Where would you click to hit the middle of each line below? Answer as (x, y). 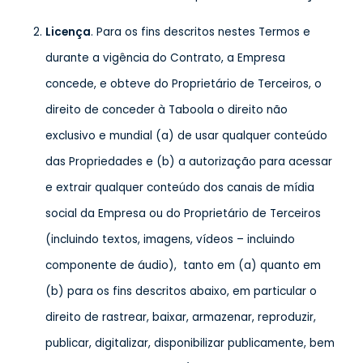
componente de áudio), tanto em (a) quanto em (183, 265)
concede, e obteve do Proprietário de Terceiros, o (184, 84)
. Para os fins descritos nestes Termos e (201, 32)
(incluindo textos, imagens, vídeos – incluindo (170, 239)
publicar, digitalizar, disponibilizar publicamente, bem (190, 343)
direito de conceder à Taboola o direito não (167, 110)
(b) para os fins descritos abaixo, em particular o (181, 291)
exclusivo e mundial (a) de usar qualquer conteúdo (186, 136)
